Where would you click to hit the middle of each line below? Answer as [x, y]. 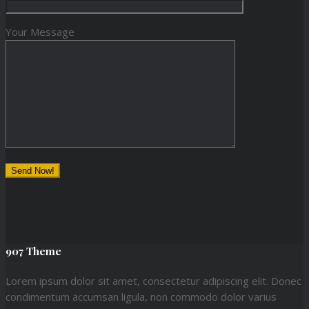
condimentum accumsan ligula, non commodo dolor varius [141, 297]
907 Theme [33, 251]
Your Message [40, 32]
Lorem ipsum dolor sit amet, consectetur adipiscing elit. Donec [153, 281]
